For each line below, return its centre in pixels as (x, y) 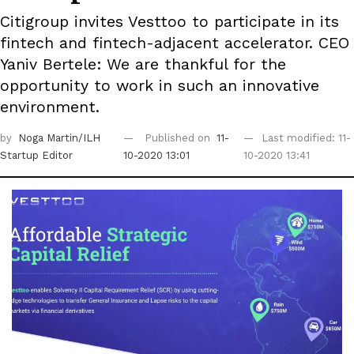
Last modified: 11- (306, 138)
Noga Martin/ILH (59, 138)
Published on (179, 138)
